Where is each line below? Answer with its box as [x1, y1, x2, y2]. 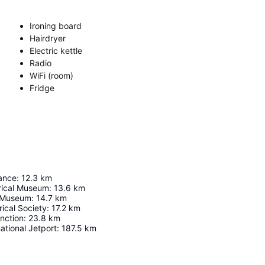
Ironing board [30, 20, 82, 31]
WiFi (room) [30, 70, 73, 80]
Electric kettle [30, 45, 82, 56]
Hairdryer [30, 33, 66, 43]
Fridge [30, 82, 54, 93]
